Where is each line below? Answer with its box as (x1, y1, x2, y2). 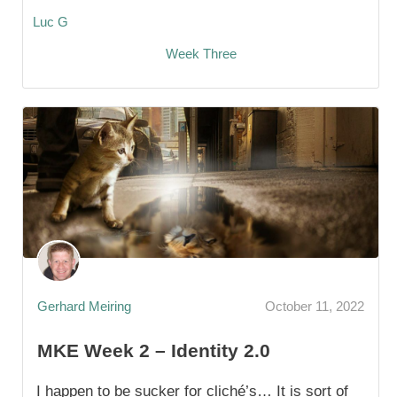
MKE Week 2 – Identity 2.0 (37, 339, 270, 361)
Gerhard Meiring (37, 299, 131, 315)
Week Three (165, 45, 237, 61)
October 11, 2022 (265, 299, 364, 315)
